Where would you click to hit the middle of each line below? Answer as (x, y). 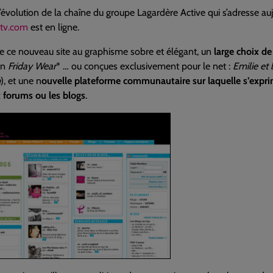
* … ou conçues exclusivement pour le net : (144, 66)
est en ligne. (54, 27)
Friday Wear (32, 66)
